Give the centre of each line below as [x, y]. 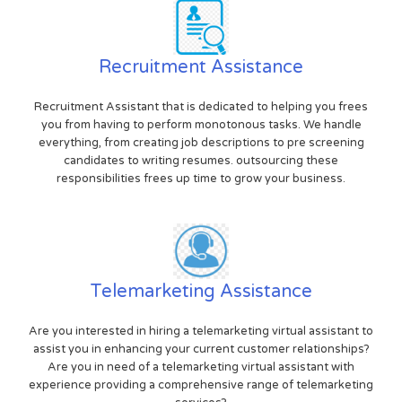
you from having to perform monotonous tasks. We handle [201, 124]
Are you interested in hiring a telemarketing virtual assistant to [201, 331]
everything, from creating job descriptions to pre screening [201, 142]
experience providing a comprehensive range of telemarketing [201, 385]
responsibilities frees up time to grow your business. [201, 178]
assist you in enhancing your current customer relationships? [201, 349]
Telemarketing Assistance [201, 291]
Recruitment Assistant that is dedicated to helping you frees [201, 106]
